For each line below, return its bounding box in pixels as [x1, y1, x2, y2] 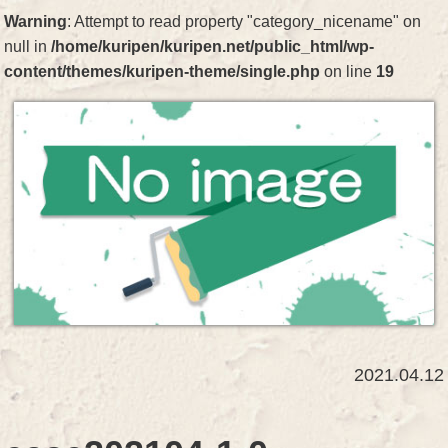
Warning [4, 13, 68, 30]
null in [4, 38, 52, 55]
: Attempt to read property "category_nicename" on [67, 13, 422, 30]
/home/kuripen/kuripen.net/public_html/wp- [51, 38, 375, 55]
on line [320, 63, 377, 80]
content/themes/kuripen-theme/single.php [4, 63, 321, 80]
